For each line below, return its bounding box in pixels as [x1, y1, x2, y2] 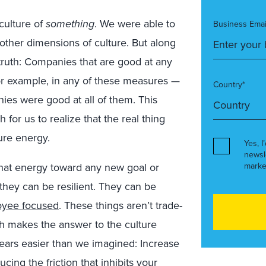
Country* [213, 78, 245, 90]
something [46, 16, 94, 31]
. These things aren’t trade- [59, 198, 182, 213]
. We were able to [94, 16, 175, 31]
